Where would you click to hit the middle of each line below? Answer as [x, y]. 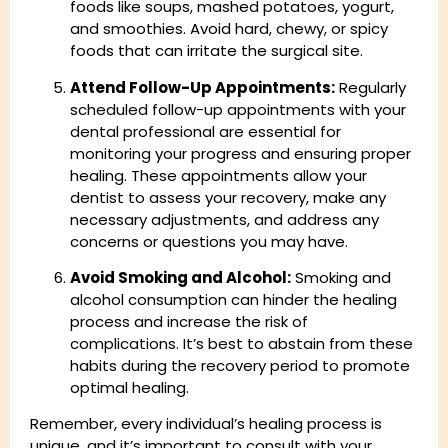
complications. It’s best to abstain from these [241, 343]
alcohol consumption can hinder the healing [233, 299]
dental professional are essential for [205, 131]
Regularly [370, 87]
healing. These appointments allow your [218, 175]
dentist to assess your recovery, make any [228, 197]
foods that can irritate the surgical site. [216, 51]
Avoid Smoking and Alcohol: [180, 277]
